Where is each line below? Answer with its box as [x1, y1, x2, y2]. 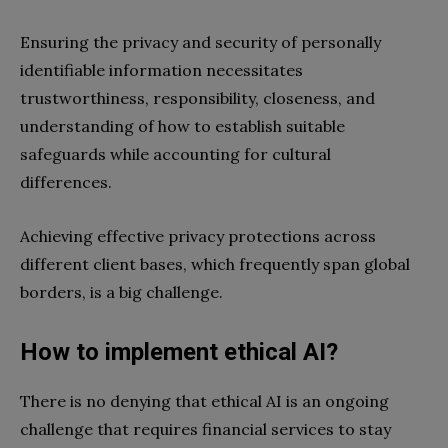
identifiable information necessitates [20, 60, 303, 81]
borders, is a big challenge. [20, 282, 223, 303]
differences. [20, 172, 116, 193]
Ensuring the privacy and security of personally [20, 32, 381, 53]
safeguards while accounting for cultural [20, 144, 331, 165]
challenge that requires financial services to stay [20, 419, 391, 440]
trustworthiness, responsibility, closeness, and [20, 88, 375, 109]
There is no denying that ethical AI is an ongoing [20, 391, 389, 412]
